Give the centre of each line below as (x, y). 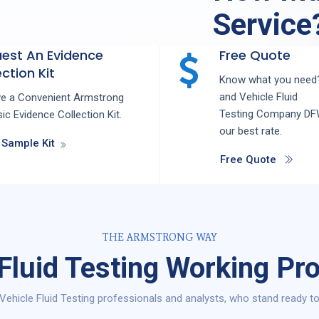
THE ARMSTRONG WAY (159, 238)
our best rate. (250, 131)
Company (280, 114)
